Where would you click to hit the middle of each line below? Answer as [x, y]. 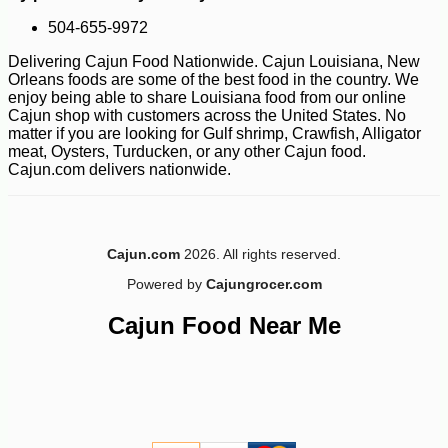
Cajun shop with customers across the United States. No [207, 116]
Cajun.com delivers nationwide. [119, 170]
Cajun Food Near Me [224, 326]
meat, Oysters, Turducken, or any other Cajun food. [187, 152]
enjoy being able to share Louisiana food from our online [207, 98]
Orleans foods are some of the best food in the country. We [213, 80]
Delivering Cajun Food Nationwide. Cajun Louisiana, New [214, 62]
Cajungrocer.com [263, 284]
